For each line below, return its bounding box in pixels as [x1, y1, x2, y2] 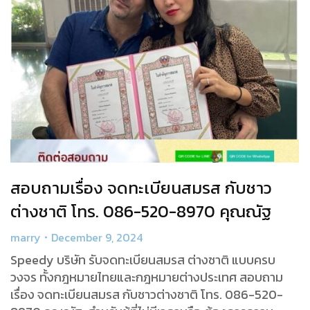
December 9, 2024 [51, 228, 143, 246]
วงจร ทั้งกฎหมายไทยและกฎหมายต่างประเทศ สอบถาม [10, 267, 283, 286]
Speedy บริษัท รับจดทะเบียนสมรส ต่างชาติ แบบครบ [10, 250, 275, 269]
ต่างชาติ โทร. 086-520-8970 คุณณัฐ [10, 199, 271, 224]
